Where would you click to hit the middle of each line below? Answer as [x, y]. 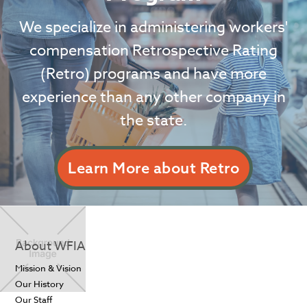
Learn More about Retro [153, 168]
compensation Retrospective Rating [153, 51]
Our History [40, 284]
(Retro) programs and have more [153, 74]
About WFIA [51, 247]
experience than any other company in [153, 98]
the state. [153, 121]
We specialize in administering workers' [153, 28]
